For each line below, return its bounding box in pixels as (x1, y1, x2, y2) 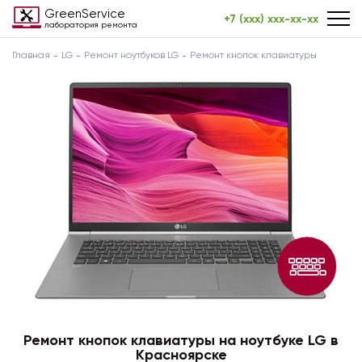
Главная (12, 49, 50, 61)
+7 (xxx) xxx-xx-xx (224, 12, 318, 26)
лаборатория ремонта (44, 20, 137, 29)
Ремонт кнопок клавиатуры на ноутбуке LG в (23, 330, 339, 349)
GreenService (44, 6, 125, 21)
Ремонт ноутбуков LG (84, 49, 179, 61)
